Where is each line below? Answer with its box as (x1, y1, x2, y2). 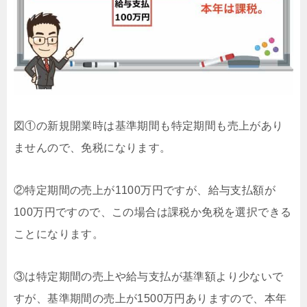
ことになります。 (14, 228, 104, 240)
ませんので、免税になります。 (14, 141, 171, 153)
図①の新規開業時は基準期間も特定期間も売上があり (14, 119, 284, 132)
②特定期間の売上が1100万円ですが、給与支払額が (14, 184, 275, 196)
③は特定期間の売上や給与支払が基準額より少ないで (14, 270, 284, 282)
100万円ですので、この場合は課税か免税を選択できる (14, 206, 292, 218)
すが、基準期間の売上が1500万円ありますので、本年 (14, 292, 287, 304)
